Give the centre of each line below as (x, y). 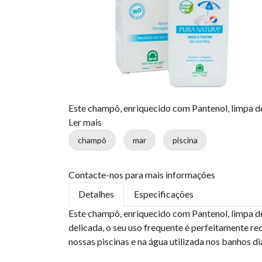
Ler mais (85, 122)
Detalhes (96, 194)
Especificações (164, 194)
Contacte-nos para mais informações (142, 175)
